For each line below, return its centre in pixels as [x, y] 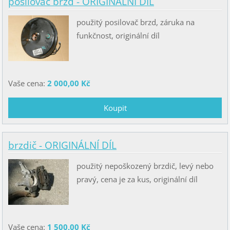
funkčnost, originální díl [118, 36]
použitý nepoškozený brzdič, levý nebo [145, 166]
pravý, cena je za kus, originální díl [137, 179]
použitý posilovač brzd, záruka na [135, 22]
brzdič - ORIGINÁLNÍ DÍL [62, 145]
